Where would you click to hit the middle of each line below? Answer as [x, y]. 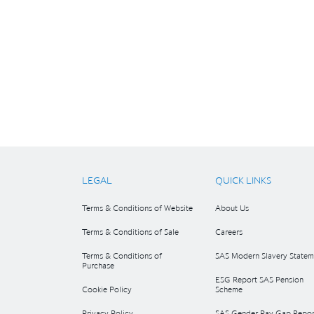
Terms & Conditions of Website [137, 208]
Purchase [98, 266]
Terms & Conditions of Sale [130, 232]
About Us [232, 208]
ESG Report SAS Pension [259, 280]
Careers [229, 232]
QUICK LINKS [243, 180]
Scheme [229, 289]
